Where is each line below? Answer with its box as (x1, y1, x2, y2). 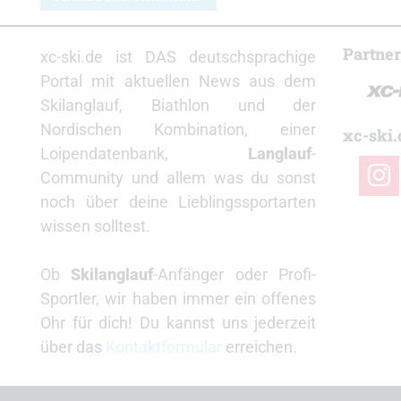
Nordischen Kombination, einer (40, 120, 317, 140)
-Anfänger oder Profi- (153, 265, 317, 285)
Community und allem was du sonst (40, 168, 317, 188)
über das (40, 337, 106, 357)
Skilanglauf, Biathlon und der (40, 96, 317, 115)
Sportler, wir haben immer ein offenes (40, 289, 317, 309)
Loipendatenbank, (40, 144, 249, 164)
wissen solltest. (40, 217, 150, 236)
